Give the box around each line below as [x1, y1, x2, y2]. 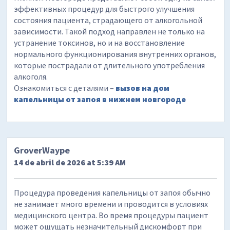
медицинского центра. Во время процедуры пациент [14, 210, 209, 221]
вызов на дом [116, 82, 170, 93]
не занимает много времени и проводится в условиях [14, 199, 208, 209]
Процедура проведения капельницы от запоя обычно [14, 187, 211, 198]
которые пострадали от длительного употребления [14, 60, 205, 70]
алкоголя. [14, 71, 48, 82]
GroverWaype [14, 144, 70, 157]
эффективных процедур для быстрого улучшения [14, 3, 195, 14]
